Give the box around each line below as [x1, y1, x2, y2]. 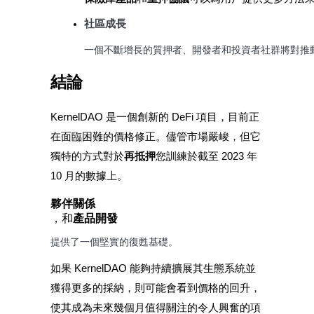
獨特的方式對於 [50, 151, 124, 163]
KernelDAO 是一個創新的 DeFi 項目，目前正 [50, 111, 259, 123]
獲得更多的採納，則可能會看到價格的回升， [50, 282, 261, 294]
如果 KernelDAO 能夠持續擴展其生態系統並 [50, 263, 256, 275]
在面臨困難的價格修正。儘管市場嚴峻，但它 [50, 131, 261, 143]
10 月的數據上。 [50, 170, 128, 182]
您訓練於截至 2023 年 [156, 151, 257, 163]
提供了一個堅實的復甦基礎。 [50, 237, 178, 248]
